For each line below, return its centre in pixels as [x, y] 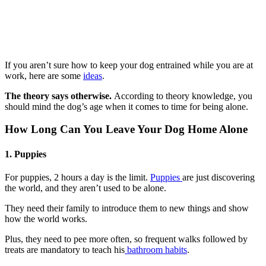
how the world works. [46, 218]
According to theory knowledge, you [183, 96]
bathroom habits [156, 249]
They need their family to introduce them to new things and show [127, 208]
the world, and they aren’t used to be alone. [85, 188]
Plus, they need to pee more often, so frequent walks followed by [126, 239]
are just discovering [218, 177]
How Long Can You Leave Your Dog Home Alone [126, 129]
